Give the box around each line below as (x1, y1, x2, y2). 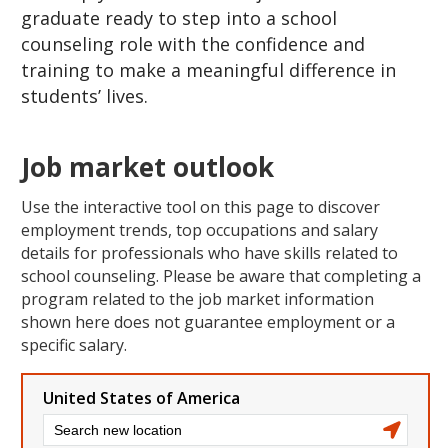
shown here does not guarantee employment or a (21, 310, 395, 333)
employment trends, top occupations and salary (21, 218, 378, 241)
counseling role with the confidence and (21, 31, 365, 56)
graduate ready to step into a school (21, 5, 337, 30)
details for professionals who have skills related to (21, 241, 398, 264)
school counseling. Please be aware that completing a (21, 264, 421, 287)
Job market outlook (21, 148, 274, 185)
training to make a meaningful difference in (21, 57, 396, 82)
